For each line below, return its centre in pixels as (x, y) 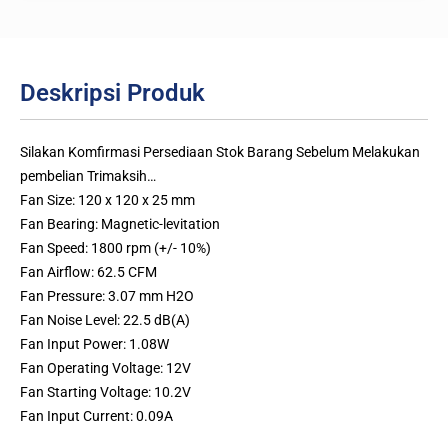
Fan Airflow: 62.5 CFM (88, 271)
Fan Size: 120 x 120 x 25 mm (107, 199)
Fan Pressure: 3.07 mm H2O (107, 295)
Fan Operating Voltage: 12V (105, 367)
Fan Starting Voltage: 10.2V (105, 391)
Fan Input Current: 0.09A (96, 415)
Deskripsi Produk (112, 92)
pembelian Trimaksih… (88, 175)
